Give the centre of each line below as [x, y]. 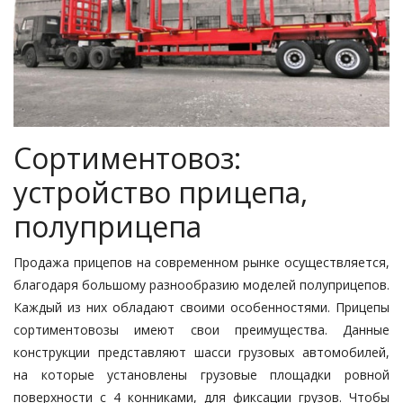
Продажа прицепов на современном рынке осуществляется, [201, 263]
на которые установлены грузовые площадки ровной [201, 375]
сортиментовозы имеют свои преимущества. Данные [201, 330]
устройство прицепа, [161, 193]
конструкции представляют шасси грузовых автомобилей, [201, 353]
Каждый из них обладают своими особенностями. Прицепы [201, 308]
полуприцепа [107, 227]
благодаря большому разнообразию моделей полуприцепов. [201, 285]
